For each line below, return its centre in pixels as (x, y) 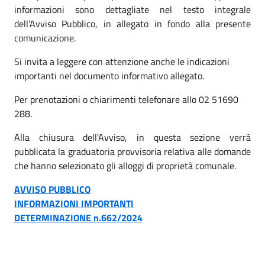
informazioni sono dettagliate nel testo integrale (132, 9)
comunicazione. (45, 38)
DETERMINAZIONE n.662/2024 (78, 217)
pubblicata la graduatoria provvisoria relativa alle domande (132, 151)
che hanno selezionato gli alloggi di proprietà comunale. (125, 165)
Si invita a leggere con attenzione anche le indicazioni (122, 61)
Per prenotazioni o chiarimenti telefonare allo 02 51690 (126, 99)
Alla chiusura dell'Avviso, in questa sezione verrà (132, 137)
